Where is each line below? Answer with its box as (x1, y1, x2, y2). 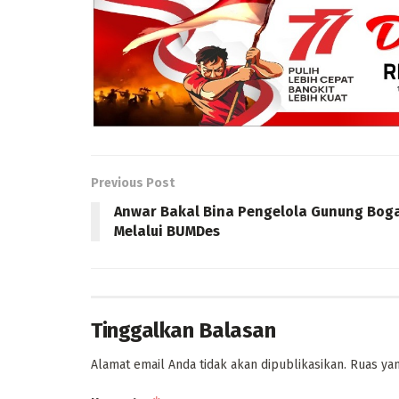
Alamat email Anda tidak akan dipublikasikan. (91, 356, 346, 372)
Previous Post (91, 175, 175, 191)
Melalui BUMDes (114, 222, 220, 240)
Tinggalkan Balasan (91, 317, 276, 343)
